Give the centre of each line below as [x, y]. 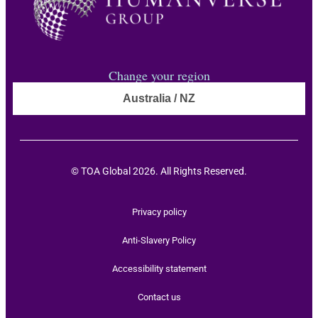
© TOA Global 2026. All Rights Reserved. [159, 171]
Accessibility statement [159, 268]
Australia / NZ [159, 98]
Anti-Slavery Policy [159, 240]
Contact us [159, 297]
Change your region [159, 75]
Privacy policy [159, 212]
